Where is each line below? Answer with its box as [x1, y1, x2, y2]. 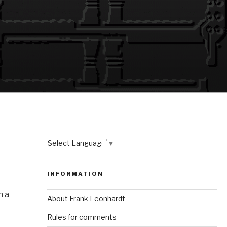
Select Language [47, 139, 106, 148]
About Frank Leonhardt [47, 194, 125, 203]
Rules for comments [47, 213, 117, 222]
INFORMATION [47, 170, 103, 178]
